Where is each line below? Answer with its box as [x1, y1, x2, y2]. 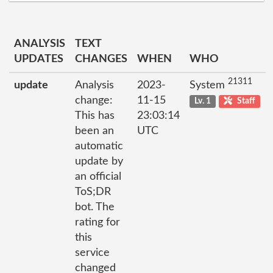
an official [75, 171, 121, 182]
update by [75, 156, 123, 167]
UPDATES [14, 54, 63, 65]
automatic [75, 141, 123, 152]
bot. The [75, 202, 115, 213]
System [190, 80, 228, 91]
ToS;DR [75, 186, 111, 197]
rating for [75, 217, 120, 228]
